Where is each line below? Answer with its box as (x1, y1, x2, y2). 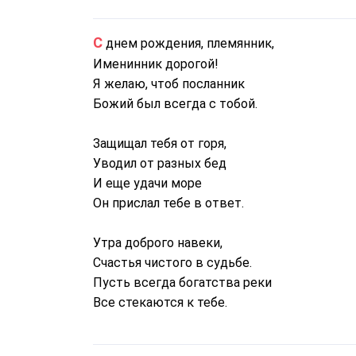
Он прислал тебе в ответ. (93, 195, 244, 211)
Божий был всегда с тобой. (93, 96, 257, 111)
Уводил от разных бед (93, 156, 226, 171)
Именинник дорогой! (93, 56, 219, 72)
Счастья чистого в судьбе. (93, 255, 252, 270)
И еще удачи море (93, 176, 202, 191)
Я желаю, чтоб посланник (93, 76, 245, 91)
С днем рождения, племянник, (103, 36, 274, 51)
